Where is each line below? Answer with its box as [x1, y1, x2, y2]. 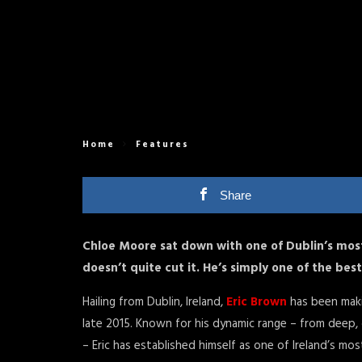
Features [136, 137, 189, 152]
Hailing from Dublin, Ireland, [82, 293, 226, 312]
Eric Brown [226, 293, 287, 312]
